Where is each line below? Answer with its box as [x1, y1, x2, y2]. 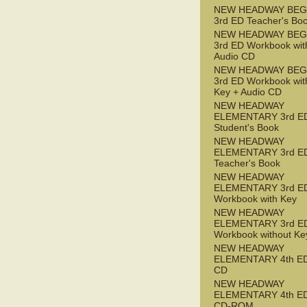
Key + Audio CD [214, 86, 282, 98]
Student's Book [214, 122, 279, 134]
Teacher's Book [214, 158, 280, 169]
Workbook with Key [214, 193, 297, 205]
